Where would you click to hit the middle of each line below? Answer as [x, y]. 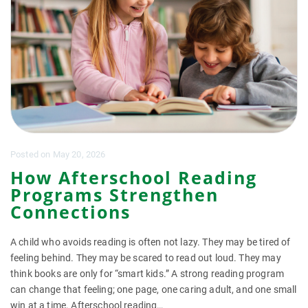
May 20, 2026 [79, 154]
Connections [70, 212]
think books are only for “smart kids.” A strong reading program [147, 274]
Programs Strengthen [114, 195]
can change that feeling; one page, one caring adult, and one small [154, 289]
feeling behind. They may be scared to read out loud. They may [146, 258]
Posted [26, 154]
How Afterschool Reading [134, 177]
